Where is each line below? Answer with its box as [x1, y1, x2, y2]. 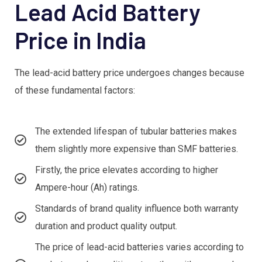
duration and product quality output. [35, 220, 177, 232]
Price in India [15, 26, 146, 54]
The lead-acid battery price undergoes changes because [15, 67, 244, 79]
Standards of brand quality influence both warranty [35, 203, 239, 215]
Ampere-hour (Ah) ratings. [35, 182, 139, 194]
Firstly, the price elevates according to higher [35, 164, 218, 176]
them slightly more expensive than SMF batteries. [35, 143, 238, 155]
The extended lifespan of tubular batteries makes [35, 126, 237, 137]
